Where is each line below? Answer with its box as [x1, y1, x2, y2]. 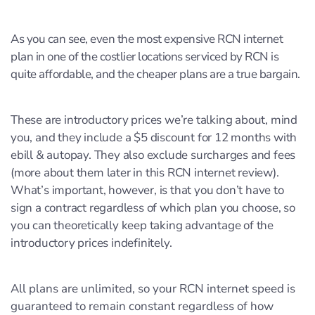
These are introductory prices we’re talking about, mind [11, 112, 297, 128]
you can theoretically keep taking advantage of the [11, 217, 274, 233]
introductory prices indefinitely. [11, 235, 172, 251]
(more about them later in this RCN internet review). [11, 165, 279, 181]
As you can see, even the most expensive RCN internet [11, 31, 283, 47]
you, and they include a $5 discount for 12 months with [11, 129, 297, 146]
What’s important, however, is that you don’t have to [11, 182, 284, 198]
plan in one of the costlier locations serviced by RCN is [11, 49, 278, 65]
